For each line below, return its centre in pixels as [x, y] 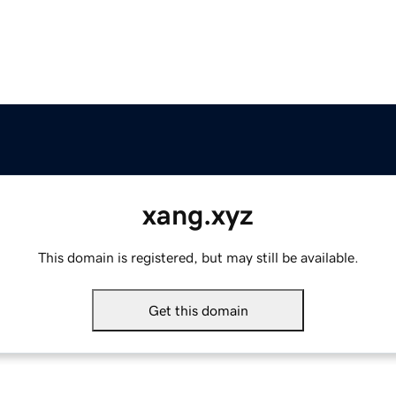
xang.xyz [198, 215]
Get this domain [198, 311]
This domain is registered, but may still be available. [198, 258]
